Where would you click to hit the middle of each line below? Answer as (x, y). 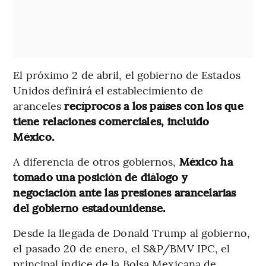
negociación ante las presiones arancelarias (125, 192)
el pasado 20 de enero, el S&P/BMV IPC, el (122, 248)
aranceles (39, 105)
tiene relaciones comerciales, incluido (111, 121)
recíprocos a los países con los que (154, 105)
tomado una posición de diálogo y (101, 176)
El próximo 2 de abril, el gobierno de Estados (127, 74)
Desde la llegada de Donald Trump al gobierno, (132, 232)
